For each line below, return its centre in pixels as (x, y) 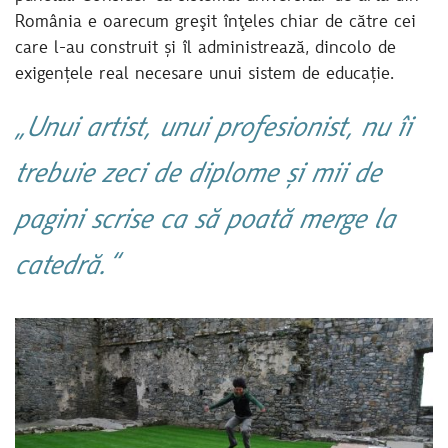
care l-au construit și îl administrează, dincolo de (205, 48)
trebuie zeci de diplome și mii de (198, 176)
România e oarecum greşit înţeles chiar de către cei (215, 22)
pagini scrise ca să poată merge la (205, 222)
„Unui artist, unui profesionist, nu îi (213, 130)
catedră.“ (66, 268)
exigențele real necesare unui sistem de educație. (204, 74)
